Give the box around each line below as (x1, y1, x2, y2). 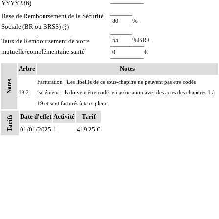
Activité (53, 112, 75, 120)
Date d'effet (20, 112, 51, 120)
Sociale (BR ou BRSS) (1, 22, 62, 30)
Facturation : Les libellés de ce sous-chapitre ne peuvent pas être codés (37, 78, 196, 85)
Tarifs (6, 114, 13, 131)
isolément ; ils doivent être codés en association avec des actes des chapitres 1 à (37, 89, 215, 95)
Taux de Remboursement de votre (1, 37, 90, 44)
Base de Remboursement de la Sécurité (1, 12, 104, 20)
